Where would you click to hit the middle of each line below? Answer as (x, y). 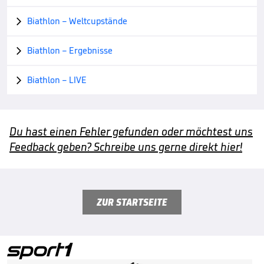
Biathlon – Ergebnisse (70, 50)
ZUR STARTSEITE (132, 202)
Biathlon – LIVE (57, 80)
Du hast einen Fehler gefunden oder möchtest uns (131, 131)
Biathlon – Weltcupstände (77, 21)
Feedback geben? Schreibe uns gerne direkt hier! (126, 146)
